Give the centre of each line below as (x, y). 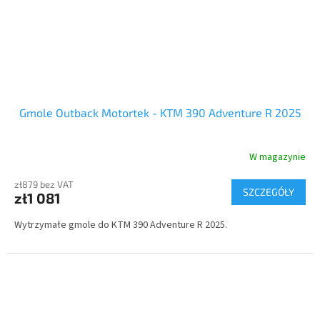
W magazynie (277, 157)
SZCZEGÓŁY (269, 191)
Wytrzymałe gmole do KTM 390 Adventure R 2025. (121, 225)
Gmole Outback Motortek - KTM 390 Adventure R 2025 (160, 112)
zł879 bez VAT (44, 184)
